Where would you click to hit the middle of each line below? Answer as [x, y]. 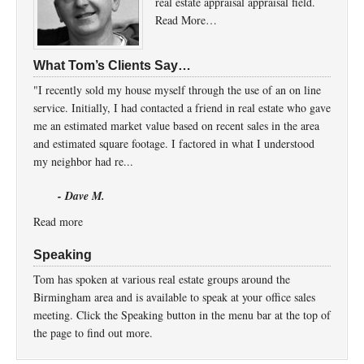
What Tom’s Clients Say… [112, 65]
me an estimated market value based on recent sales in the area [176, 126]
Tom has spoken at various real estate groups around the [162, 279]
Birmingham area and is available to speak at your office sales [174, 297]
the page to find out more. [93, 333]
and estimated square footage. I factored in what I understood [174, 143]
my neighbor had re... [83, 161]
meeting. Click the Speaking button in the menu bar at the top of [182, 315]
